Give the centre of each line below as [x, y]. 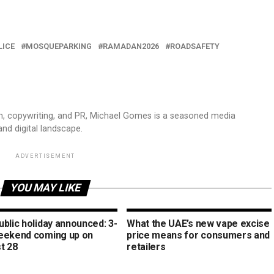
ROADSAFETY [195, 46]
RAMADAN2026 [131, 46]
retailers [146, 247]
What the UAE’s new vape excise [198, 224]
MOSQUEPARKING [59, 46]
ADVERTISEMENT [45, 156]
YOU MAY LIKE [45, 188]
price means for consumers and [198, 235]
